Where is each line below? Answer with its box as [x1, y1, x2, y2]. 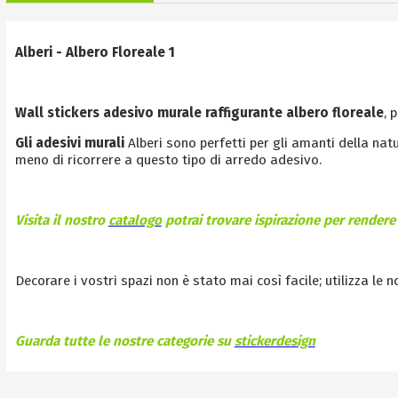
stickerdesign [234, 332, 315, 349]
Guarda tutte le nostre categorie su [14, 332, 235, 349]
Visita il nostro [14, 211, 108, 228]
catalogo [107, 211, 162, 228]
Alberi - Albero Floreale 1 [14, 44, 175, 60]
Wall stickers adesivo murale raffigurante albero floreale [14, 104, 384, 121]
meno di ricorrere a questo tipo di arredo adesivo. [14, 151, 325, 168]
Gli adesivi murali [14, 134, 124, 151]
